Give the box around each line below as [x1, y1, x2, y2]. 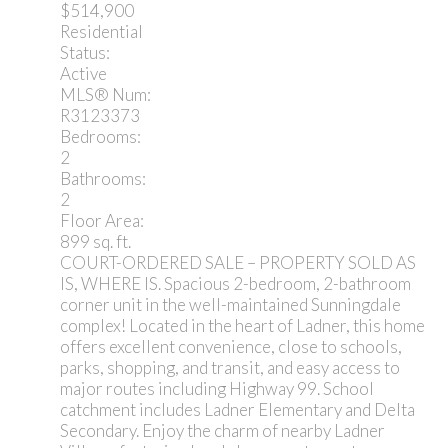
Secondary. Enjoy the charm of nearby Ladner [60, 419, 385, 441]
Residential [60, 20, 143, 42]
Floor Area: [60, 209, 144, 231]
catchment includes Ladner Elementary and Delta [60, 398, 415, 420]
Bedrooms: [60, 125, 141, 147]
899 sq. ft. [60, 230, 131, 252]
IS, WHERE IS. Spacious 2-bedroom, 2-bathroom [60, 272, 411, 294]
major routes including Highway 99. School [60, 377, 374, 399]
